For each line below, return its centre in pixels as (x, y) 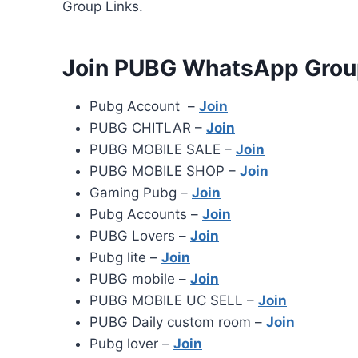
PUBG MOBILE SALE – (163, 150)
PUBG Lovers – (140, 236)
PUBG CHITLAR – (148, 128)
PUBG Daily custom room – (178, 322)
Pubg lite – (125, 258)
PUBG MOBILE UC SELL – (174, 301)
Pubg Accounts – (146, 215)
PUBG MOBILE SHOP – (165, 171)
